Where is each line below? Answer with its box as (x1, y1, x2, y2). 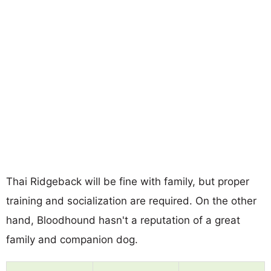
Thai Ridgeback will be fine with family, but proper (6, 175, 249, 188)
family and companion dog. (6, 233, 138, 246)
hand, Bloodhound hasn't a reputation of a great (6, 214, 240, 226)
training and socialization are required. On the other (6, 194, 256, 207)
